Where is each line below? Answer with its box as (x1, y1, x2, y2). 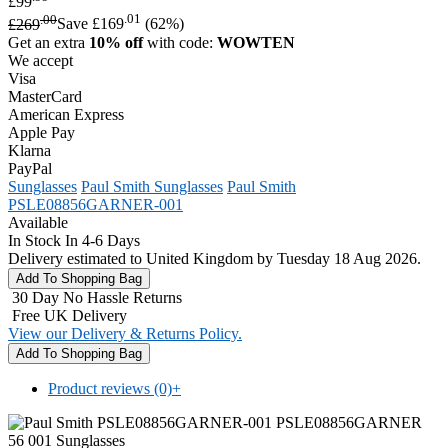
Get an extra (8, 33, 89, 51)
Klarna (8, 141, 51, 159)
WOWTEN (217, 33, 295, 51)
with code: (143, 33, 217, 51)
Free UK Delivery (12, 306, 127, 324)
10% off (89, 33, 143, 51)
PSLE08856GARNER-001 (8, 195, 183, 213)
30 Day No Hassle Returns (12, 288, 182, 306)
